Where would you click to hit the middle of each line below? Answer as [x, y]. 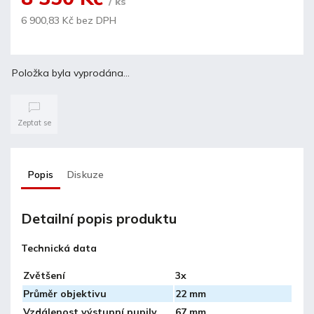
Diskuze [86, 174]
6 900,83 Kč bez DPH [69, 20]
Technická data [59, 248]
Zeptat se [34, 123]
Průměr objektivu [65, 293]
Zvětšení [44, 275]
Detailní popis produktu [99, 219]
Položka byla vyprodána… [71, 73]
